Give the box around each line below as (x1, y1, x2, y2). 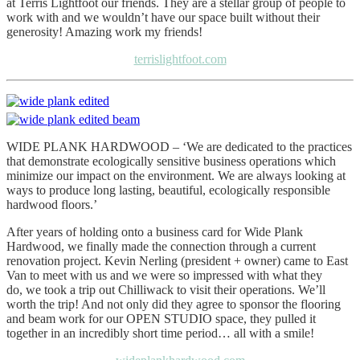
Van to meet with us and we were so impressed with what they (6, 268, 322, 283)
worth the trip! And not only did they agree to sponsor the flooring (6, 297, 341, 312)
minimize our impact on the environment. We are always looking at (6, 169, 346, 183)
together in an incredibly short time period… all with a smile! (6, 326, 314, 341)
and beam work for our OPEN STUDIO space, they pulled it (6, 312, 316, 326)
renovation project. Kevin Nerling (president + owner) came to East (6, 254, 348, 268)
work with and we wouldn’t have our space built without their (6, 10, 320, 25)
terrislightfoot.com (133, 52, 227, 67)
